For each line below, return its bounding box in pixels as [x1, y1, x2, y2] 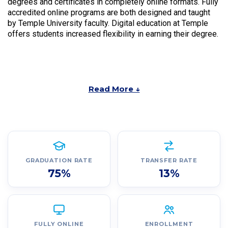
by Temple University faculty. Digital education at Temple [8, 18, 208, 28]
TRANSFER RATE [140, 156, 198, 164]
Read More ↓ [88, 83, 140, 94]
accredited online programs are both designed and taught [8, 7, 210, 17]
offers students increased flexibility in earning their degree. [8, 28, 218, 39]
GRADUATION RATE [25, 156, 93, 164]
